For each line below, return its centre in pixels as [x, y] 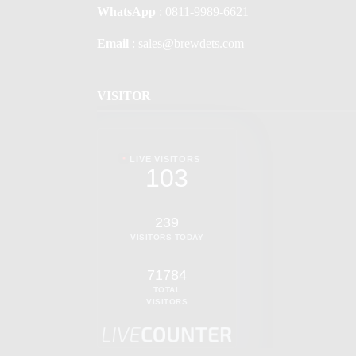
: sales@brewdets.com [186, 43]
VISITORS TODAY [167, 237]
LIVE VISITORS [165, 159]
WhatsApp [126, 12]
